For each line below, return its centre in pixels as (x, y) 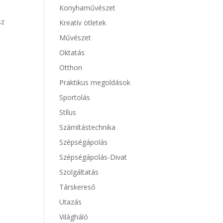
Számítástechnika (88, 127)
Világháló (74, 217)
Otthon (71, 67)
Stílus (68, 112)
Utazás (71, 202)
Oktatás (72, 53)
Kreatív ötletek (83, 23)
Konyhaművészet (88, 8)
